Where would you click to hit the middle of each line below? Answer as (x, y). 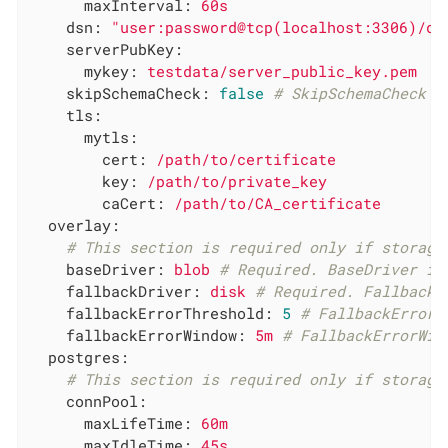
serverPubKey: (125, 48)
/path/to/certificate (246, 158)
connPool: (107, 400)
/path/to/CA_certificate (278, 202)
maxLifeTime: (138, 422)
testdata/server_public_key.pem (282, 70)
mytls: (111, 136)
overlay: (84, 224)
